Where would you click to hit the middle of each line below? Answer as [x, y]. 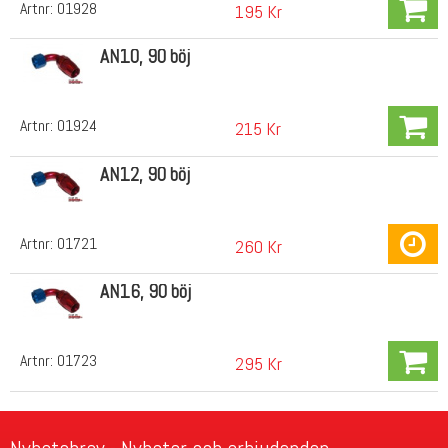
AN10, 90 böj [144, 57]
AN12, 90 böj [144, 174]
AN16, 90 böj [145, 292]
